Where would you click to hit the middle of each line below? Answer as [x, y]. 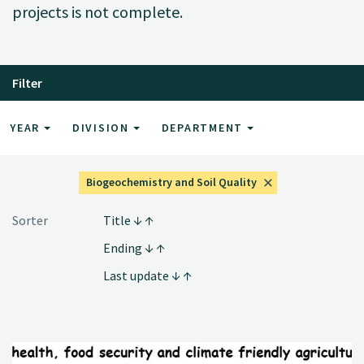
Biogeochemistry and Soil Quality [171, 182]
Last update [137, 275]
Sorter [30, 220]
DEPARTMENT [204, 127]
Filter [27, 82]
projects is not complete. [97, 12]
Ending [124, 247]
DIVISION [102, 127]
